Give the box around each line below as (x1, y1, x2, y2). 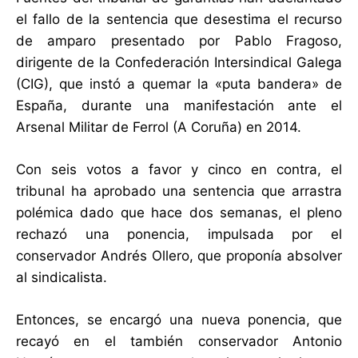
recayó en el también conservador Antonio (16, 333, 342, 350)
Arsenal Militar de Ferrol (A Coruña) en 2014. (16, 119, 301, 136)
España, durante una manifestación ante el (16, 97, 342, 114)
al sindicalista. (16, 269, 107, 286)
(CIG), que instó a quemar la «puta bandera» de (16, 76, 342, 93)
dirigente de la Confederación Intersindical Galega (16, 54, 342, 71)
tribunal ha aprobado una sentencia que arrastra (16, 183, 342, 200)
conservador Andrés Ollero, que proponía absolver (16, 248, 342, 265)
